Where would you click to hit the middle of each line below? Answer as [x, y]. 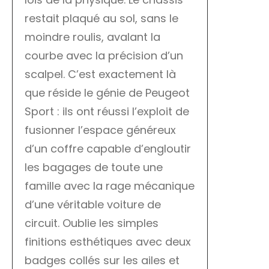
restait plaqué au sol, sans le [101, 19]
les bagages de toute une [94, 168]
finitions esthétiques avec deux [108, 242]
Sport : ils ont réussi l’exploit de [107, 112]
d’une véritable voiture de [93, 205]
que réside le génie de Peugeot [107, 93]
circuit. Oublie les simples [92, 223]
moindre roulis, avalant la [92, 37]
